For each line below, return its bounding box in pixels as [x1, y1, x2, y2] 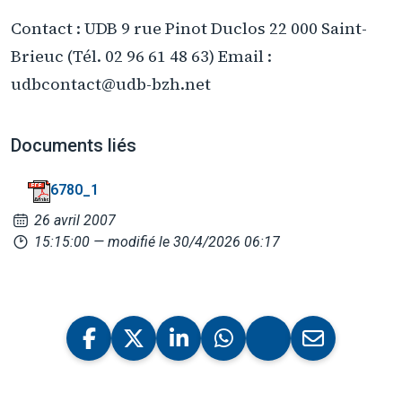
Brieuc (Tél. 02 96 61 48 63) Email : [11, 44, 272, 67]
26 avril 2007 [31, 212, 117, 230]
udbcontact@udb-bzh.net [11, 72, 211, 95]
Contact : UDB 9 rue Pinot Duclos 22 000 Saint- [11, 16, 367, 39]
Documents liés [11, 135, 136, 157]
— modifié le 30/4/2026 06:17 [93, 233, 281, 251]
